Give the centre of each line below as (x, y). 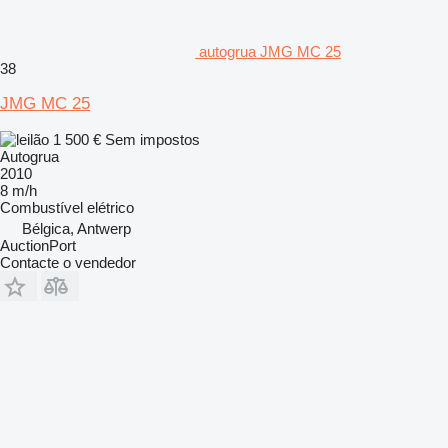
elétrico (110, 207)
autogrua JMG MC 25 (270, 51)
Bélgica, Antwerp (76, 228)
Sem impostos (152, 139)
